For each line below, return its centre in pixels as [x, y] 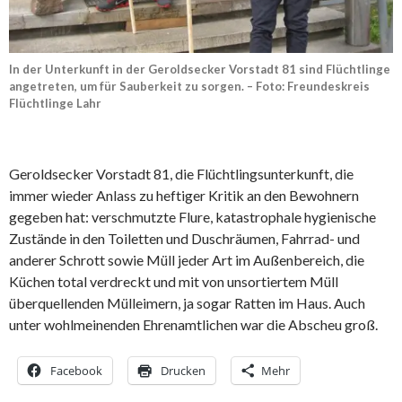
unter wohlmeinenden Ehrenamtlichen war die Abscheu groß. [193, 324]
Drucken [183, 370]
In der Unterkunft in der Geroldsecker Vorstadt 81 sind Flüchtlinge [200, 69]
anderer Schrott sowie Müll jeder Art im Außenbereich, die [187, 259]
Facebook [76, 370]
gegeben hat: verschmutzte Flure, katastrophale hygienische [192, 216]
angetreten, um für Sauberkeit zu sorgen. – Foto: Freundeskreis [189, 86]
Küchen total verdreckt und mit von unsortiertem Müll [174, 281]
